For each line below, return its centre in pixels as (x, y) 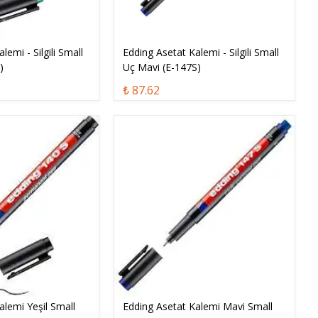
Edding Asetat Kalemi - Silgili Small (201, 53)
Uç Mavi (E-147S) (162, 67)
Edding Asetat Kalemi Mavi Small (198, 306)
